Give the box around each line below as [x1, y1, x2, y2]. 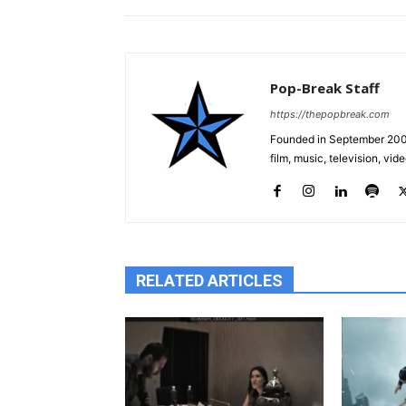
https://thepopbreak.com [270, 107, 390, 121]
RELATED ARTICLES [136, 270, 283, 290]
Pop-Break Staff [270, 78, 380, 97]
